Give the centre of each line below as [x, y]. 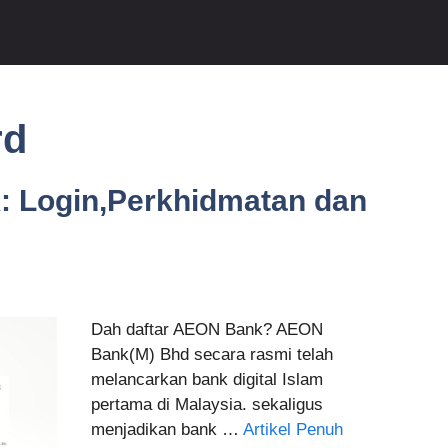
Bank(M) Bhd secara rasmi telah [211, 355]
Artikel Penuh [292, 430]
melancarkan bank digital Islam [206, 380]
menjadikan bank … [166, 430]
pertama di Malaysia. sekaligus [206, 405]
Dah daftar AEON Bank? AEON [206, 330]
